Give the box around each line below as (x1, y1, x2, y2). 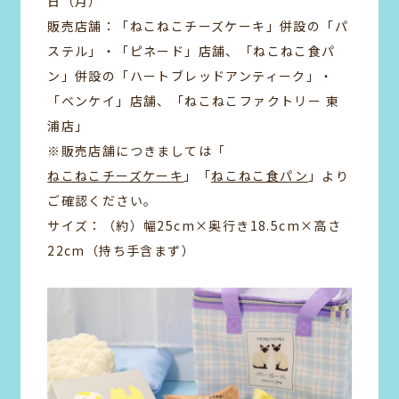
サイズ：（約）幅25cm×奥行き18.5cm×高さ (47, 216, 342, 234)
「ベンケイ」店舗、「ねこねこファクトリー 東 (47, 91, 340, 110)
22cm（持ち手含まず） (47, 240, 196, 259)
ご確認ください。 (47, 191, 158, 209)
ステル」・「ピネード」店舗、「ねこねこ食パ (47, 41, 336, 60)
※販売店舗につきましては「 (47, 141, 226, 159)
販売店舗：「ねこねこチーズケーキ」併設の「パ (47, 16, 349, 35)
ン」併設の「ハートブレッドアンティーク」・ (47, 66, 334, 85)
